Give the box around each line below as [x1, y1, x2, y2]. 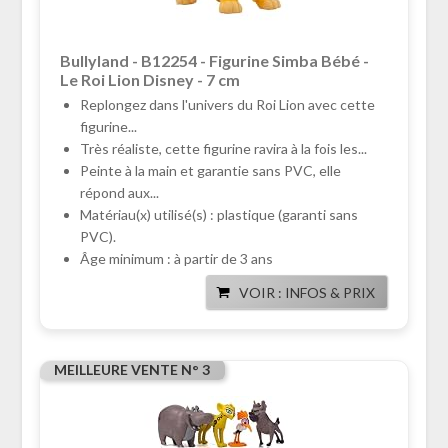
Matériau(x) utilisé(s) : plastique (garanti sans [79, 206, 358, 224]
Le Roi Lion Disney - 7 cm [59, 70, 240, 90]
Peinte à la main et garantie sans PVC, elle [79, 162, 341, 180]
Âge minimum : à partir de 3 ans [79, 250, 273, 268]
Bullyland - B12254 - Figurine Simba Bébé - [59, 51, 369, 71]
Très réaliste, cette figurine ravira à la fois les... [79, 140, 367, 158]
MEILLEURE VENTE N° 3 [53, 361, 210, 379]
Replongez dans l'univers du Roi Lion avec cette [79, 96, 375, 114]
